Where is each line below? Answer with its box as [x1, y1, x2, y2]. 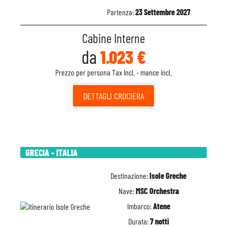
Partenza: [106, 7, 135, 17]
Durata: [128, 216, 150, 226]
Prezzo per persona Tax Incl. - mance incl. [55, 67, 172, 77]
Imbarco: [127, 201, 153, 211]
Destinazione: [110, 171, 149, 180]
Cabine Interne [82, 30, 145, 46]
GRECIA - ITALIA [25, 147, 78, 158]
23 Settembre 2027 [135, 7, 191, 17]
